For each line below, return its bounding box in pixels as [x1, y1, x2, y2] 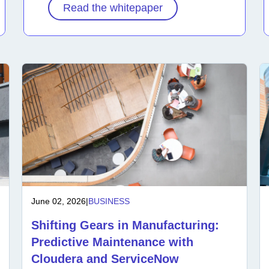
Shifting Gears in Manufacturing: [31, 218, 219, 232]
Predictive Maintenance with [31, 235, 193, 249]
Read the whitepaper [63, 1, 163, 14]
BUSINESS [88, 196, 130, 206]
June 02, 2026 [31, 196, 86, 206]
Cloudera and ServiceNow [31, 252, 179, 265]
